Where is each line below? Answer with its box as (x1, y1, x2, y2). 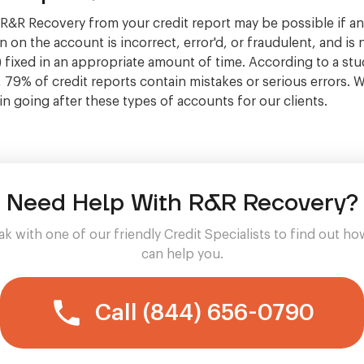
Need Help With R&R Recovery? (6, 188, 358, 219)
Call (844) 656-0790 (95, 301, 314, 325)
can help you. (141, 248, 223, 262)
